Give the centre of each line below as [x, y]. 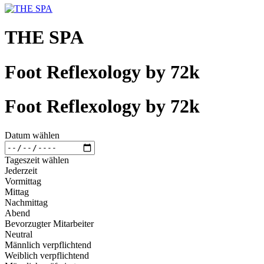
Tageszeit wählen [37, 160]
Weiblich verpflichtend [47, 255]
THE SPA [44, 37]
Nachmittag [26, 202]
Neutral [19, 234]
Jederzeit [21, 170]
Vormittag [23, 181]
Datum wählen [32, 135]
